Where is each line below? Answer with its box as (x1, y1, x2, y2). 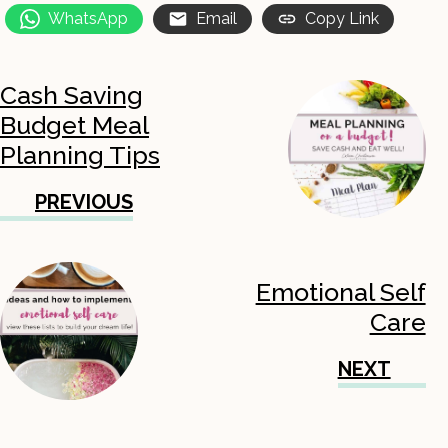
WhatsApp (48, 9, 128, 29)
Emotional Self (255, 277, 426, 308)
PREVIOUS (35, 190, 133, 215)
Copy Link (305, 9, 379, 29)
